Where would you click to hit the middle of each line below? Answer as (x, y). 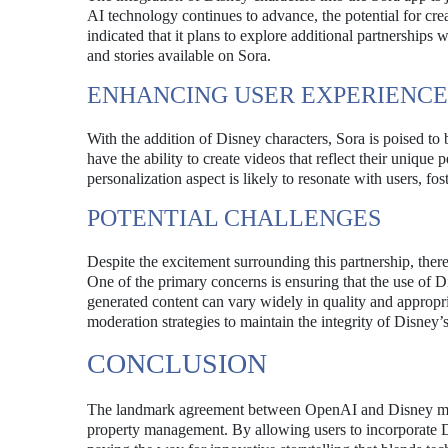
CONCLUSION (177, 363)
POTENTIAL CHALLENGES (234, 218)
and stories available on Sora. (179, 55)
